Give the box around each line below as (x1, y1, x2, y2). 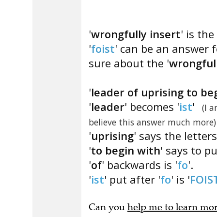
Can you (89, 195, 127, 207)
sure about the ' (89, 49, 169, 64)
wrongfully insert (91, 20, 181, 35)
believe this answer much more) (89, 110, 216, 122)
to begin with (91, 137, 160, 151)
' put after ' (104, 166, 160, 180)
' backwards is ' (102, 151, 177, 166)
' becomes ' (124, 93, 179, 108)
